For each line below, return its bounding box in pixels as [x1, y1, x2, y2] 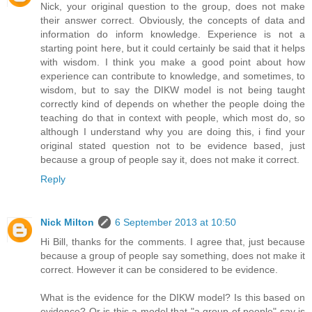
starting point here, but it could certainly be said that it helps [40, 42, 305, 54]
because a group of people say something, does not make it [40, 250, 305, 262]
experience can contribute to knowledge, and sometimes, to [40, 70, 305, 82]
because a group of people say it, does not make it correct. [40, 154, 299, 166]
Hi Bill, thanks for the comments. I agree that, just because [40, 236, 305, 248]
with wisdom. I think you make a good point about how [40, 56, 305, 68]
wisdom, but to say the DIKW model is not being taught [40, 84, 305, 96]
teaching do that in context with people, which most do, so [40, 112, 305, 124]
